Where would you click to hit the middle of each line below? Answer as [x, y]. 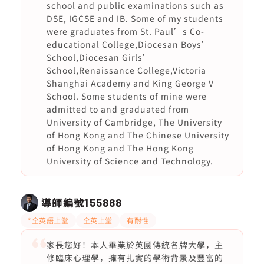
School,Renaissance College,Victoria [126, 70]
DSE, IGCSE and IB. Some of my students [135, 18]
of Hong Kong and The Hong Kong [120, 148]
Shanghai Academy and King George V [130, 83]
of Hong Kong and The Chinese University [138, 135]
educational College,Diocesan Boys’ [128, 44]
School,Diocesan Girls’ [99, 57]
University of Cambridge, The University [134, 122]
